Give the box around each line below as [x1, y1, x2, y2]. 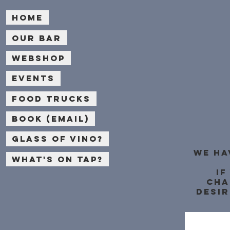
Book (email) [12, 113, 89, 124]
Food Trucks [12, 93, 91, 104]
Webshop [12, 52, 65, 63]
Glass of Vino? [12, 133, 103, 144]
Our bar [12, 32, 62, 43]
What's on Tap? [12, 154, 103, 164]
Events [12, 73, 55, 84]
